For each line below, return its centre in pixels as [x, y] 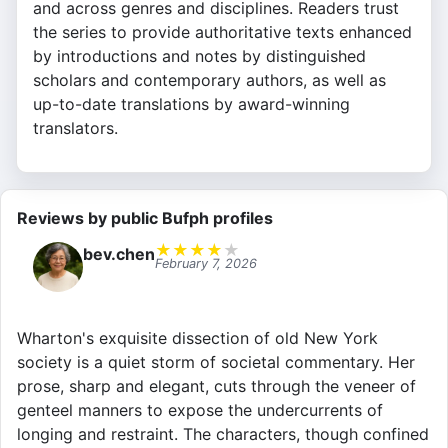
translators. [75, 128]
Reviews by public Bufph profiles [145, 218]
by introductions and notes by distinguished [199, 56]
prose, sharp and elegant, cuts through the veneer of [216, 386]
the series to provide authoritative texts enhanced [222, 32]
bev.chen [119, 254]
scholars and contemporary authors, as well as [209, 80]
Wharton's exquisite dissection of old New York [197, 338]
